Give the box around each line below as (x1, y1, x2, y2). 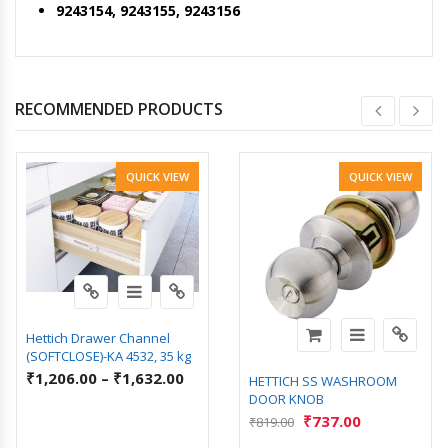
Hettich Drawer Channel (26, 328, 170, 347)
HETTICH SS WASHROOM (249, 371, 397, 390)
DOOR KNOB (249, 389, 324, 408)
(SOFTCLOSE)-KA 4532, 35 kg (26, 346, 191, 365)
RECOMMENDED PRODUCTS (15, 97, 223, 120)
